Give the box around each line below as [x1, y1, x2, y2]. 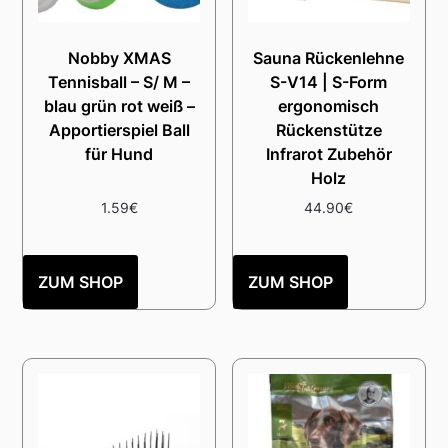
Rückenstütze [275, 119, 382, 140]
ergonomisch [278, 95, 380, 116]
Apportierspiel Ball [48, 119, 190, 140]
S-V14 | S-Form [270, 71, 388, 92]
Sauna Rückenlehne [253, 47, 405, 68]
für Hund [85, 143, 154, 164]
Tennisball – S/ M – [48, 71, 191, 92]
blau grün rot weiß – [43, 95, 195, 116]
